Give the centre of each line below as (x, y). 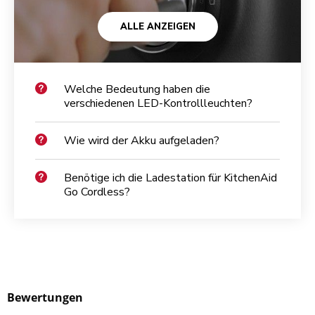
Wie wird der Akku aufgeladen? (142, 140)
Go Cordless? (97, 192)
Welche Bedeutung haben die (137, 89)
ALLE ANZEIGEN (157, 26)
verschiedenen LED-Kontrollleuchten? (158, 103)
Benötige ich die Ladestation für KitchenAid (171, 178)
